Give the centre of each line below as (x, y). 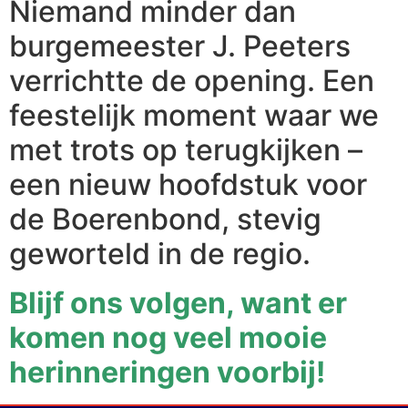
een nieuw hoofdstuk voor (188, 184)
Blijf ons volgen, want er (178, 302)
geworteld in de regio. (160, 253)
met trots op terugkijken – (186, 149)
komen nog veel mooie (168, 337)
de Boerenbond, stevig (165, 219)
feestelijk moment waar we (194, 115)
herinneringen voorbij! (167, 372)
